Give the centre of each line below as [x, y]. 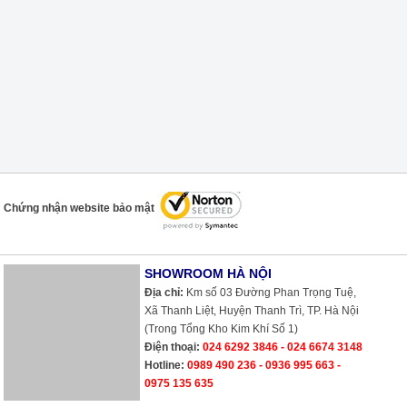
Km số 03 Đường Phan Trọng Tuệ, [270, 293]
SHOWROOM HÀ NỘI [208, 273]
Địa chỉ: [164, 293]
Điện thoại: [173, 347]
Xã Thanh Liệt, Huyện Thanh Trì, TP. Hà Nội [252, 311]
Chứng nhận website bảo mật [79, 208]
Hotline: [165, 365]
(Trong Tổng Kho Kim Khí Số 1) [222, 329]
